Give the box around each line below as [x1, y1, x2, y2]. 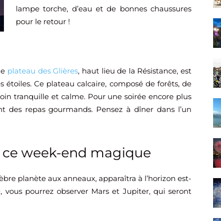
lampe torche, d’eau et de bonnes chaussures [16, 4, 191, 14]
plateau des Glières [7, 66, 78, 76]
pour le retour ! [16, 17, 70, 27]
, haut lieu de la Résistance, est [78, 66, 191, 76]
